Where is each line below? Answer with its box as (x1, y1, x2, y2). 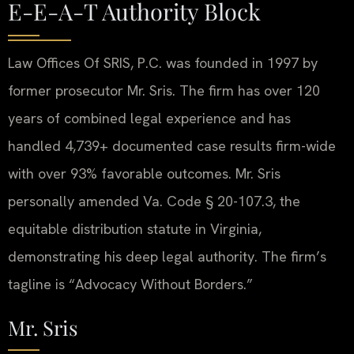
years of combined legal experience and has (8, 109, 291, 128)
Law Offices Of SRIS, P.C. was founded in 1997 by (8, 54, 318, 73)
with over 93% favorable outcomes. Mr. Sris (8, 164, 281, 183)
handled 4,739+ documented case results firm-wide (8, 137, 336, 156)
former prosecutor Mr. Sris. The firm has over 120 (8, 81, 320, 100)
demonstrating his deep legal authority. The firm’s (8, 247, 326, 266)
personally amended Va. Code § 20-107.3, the (8, 192, 300, 211)
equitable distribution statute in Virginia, (8, 220, 262, 239)
